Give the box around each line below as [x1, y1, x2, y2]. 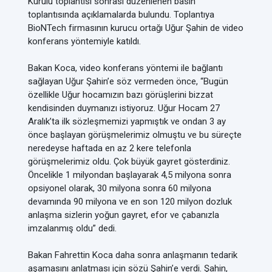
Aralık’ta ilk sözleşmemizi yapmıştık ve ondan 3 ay [28, 116, 226, 127]
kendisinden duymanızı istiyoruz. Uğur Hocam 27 [28, 103, 220, 114]
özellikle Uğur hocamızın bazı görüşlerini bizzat [28, 89, 213, 100]
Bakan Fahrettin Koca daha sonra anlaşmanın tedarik [28, 250, 237, 260]
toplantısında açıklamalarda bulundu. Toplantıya [28, 9, 214, 20]
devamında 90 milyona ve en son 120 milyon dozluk [28, 196, 232, 207]
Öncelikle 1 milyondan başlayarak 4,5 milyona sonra [28, 169, 231, 180]
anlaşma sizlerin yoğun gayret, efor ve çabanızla [28, 209, 219, 220]
